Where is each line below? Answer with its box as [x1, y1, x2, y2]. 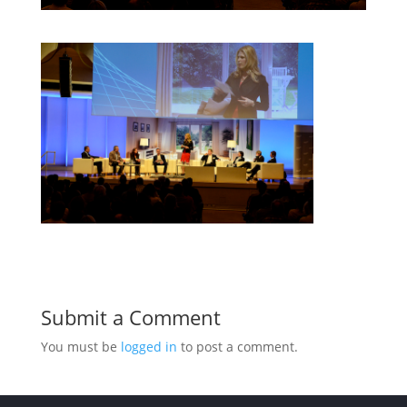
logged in [120, 338, 177, 356]
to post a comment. [176, 338, 298, 356]
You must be [40, 338, 121, 356]
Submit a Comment [40, 303, 221, 332]
